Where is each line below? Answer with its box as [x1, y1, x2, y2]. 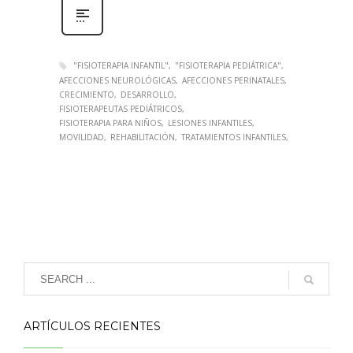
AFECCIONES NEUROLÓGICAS [59, 75, 176, 87]
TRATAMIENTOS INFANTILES [181, 132, 286, 143]
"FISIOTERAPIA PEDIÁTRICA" [175, 59, 281, 71]
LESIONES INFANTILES [168, 117, 252, 129]
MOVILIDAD [59, 132, 104, 143]
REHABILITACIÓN [110, 132, 175, 143]
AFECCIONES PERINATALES [182, 75, 284, 87]
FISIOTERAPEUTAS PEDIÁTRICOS [59, 103, 182, 115]
